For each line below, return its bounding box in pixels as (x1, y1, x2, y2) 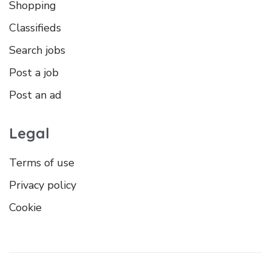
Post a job (9, 65, 59, 80)
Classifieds (9, 21, 61, 36)
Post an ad (9, 88, 62, 103)
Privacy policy (9, 178, 76, 193)
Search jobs (9, 43, 65, 58)
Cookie (9, 200, 42, 215)
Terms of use (9, 155, 74, 171)
